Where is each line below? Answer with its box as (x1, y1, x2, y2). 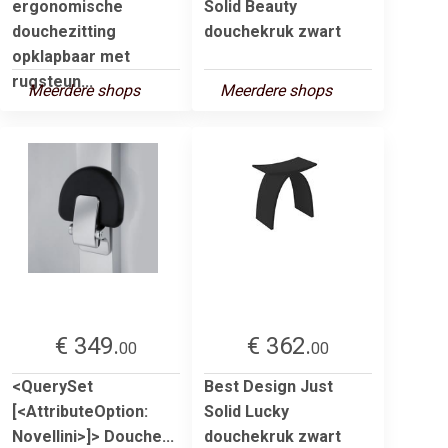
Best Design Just (204, 376, 333, 396)
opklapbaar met (12, 46, 130, 66)
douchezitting (12, 21, 116, 41)
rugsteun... (12, 71, 93, 91)
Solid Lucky (204, 401, 289, 421)
